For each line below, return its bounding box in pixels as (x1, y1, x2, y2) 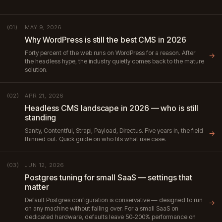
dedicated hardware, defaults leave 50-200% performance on (25, 213, 196, 221)
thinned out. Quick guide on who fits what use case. (25, 135, 166, 143)
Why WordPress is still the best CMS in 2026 (25, 35, 186, 45)
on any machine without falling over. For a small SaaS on (25, 205, 178, 213)
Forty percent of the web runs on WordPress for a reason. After (25, 49, 195, 57)
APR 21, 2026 (25, 92, 63, 99)
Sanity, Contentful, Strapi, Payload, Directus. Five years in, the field (25, 127, 203, 135)
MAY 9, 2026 (25, 23, 61, 31)
